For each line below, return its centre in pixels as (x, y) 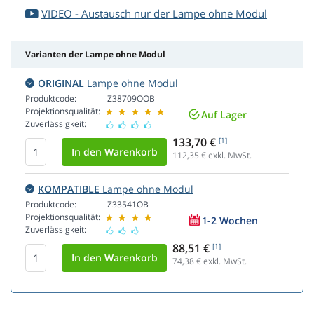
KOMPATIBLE (69, 189)
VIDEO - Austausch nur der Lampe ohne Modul (154, 14)
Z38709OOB (131, 99)
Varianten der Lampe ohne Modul (95, 55)
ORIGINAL (61, 83)
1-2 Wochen (230, 220)
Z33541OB (128, 205)
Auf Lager (224, 114)
